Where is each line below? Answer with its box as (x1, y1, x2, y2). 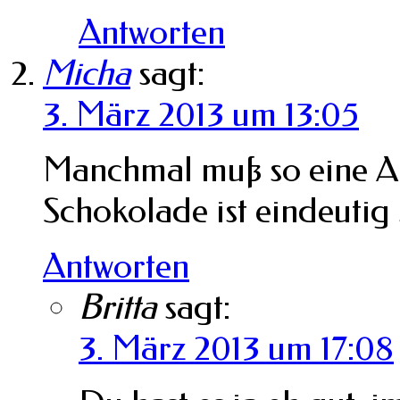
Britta (79, 286, 156, 328)
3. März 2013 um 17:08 (79, 327, 394, 369)
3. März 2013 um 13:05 (43, 93, 359, 135)
